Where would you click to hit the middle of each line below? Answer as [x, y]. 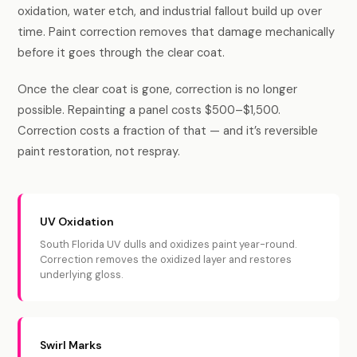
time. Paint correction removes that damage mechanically [177, 32]
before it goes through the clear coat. [122, 53]
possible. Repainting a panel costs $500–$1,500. [149, 110]
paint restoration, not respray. [99, 151]
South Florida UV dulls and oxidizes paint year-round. [169, 244]
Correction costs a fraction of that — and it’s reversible [168, 131]
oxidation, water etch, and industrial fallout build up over [170, 11]
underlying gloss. [82, 275]
